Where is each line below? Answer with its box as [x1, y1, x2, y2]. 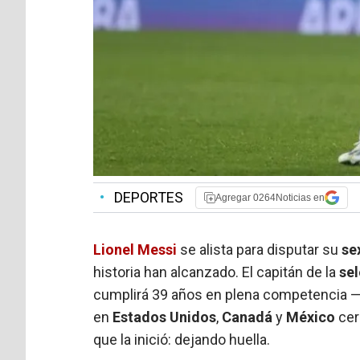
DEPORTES [111, 188, 184, 206]
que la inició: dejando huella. [93, 330, 271, 348]
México [286, 308, 336, 325]
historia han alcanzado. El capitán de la [93, 263, 340, 280]
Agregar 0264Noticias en [215, 191, 325, 203]
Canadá [222, 308, 273, 325]
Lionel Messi [93, 240, 178, 258]
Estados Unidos [112, 308, 217, 325]
